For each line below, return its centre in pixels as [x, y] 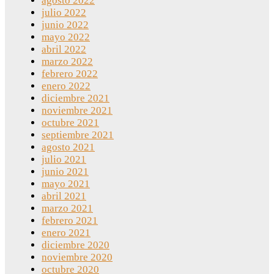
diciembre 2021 [76, 98]
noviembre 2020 [77, 257]
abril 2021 [64, 196]
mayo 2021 [66, 184]
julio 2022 [64, 13]
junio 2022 [65, 25]
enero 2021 [66, 233]
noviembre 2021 [77, 111]
